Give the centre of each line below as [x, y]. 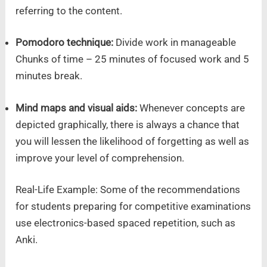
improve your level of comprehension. [100, 158]
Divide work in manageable [176, 43]
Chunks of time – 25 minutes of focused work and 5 [133, 59]
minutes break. [49, 76]
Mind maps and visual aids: [78, 108]
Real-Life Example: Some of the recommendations [128, 190]
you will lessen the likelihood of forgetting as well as [133, 141]
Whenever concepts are [193, 108]
